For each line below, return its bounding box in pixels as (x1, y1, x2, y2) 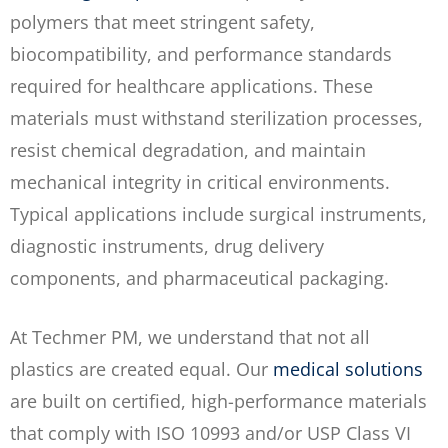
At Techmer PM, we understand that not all (10, 324, 370, 349)
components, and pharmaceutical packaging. (10, 265, 389, 290)
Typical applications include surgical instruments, (10, 201, 427, 226)
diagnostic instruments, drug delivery (10, 233, 324, 258)
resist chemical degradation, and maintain (10, 137, 366, 162)
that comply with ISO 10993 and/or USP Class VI (10, 420, 411, 445)
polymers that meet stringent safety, (10, 9, 315, 34)
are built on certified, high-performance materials (10, 388, 427, 413)
